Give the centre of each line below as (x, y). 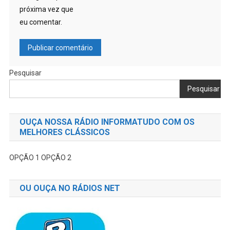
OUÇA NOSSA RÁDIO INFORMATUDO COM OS (107, 122)
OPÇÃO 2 (56, 158)
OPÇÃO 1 (25, 158)
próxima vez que (46, 9)
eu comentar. (41, 22)
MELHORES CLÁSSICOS (64, 132)
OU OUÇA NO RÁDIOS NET (70, 188)
